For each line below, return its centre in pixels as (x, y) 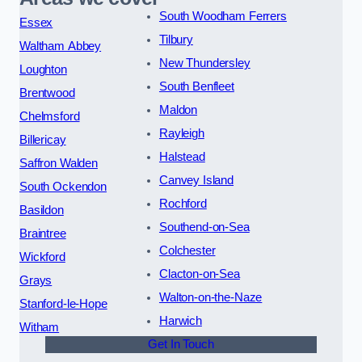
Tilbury (176, 39)
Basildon (42, 210)
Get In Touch (181, 344)
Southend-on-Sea (204, 227)
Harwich (180, 320)
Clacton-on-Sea (199, 274)
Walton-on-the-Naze (210, 297)
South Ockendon (63, 186)
